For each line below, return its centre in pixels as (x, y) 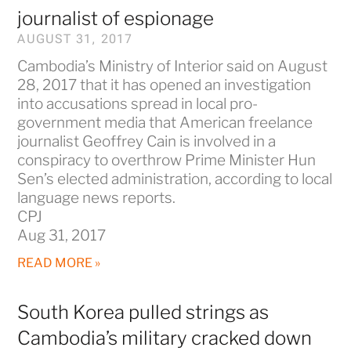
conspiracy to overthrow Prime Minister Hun (167, 160)
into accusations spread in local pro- (138, 103)
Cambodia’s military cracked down (165, 338)
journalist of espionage (116, 18)
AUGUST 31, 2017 (75, 38)
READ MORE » (59, 262)
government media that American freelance (165, 122)
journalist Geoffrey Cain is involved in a (147, 141)
